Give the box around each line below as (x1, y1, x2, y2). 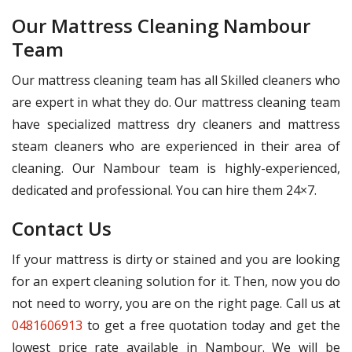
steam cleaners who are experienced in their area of (12, 137, 340, 156)
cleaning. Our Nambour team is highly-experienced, (12, 159, 340, 178)
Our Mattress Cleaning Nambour (12, 13, 310, 39)
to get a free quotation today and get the (82, 317, 340, 335)
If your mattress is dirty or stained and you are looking (12, 251, 340, 269)
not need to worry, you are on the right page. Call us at (12, 295, 340, 313)
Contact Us (12, 215, 112, 242)
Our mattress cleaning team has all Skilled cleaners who (12, 71, 340, 90)
